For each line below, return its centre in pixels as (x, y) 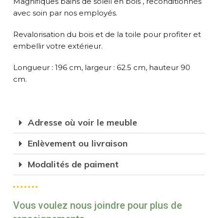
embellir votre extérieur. (58, 46)
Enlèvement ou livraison (77, 143)
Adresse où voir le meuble (82, 122)
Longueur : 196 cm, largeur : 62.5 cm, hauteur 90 (101, 67)
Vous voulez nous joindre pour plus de (97, 205)
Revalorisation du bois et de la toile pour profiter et (107, 34)
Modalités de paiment (73, 164)
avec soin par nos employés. (65, 13)
